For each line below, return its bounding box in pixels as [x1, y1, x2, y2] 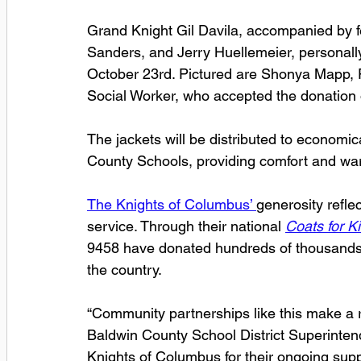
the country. [87, 260, 162, 278]
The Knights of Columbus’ [87, 195, 256, 213]
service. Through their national [87, 217, 285, 234]
